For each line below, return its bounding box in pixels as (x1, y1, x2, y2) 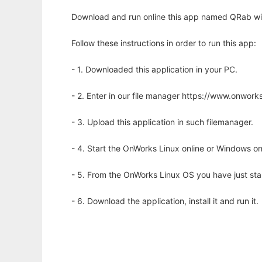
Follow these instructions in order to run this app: (71, 38, 256, 48)
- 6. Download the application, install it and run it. (71, 196, 258, 206)
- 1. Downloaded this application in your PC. (71, 64, 237, 74)
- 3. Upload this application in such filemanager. (71, 117, 253, 127)
